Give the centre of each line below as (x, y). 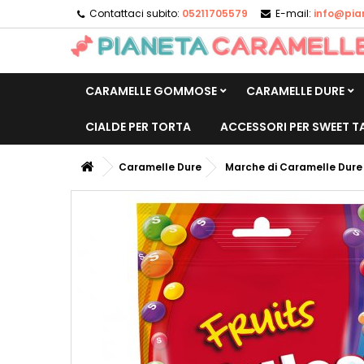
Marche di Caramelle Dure (294, 167)
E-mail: (293, 13)
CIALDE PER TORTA (138, 127)
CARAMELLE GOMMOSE (151, 91)
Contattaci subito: (134, 13)
